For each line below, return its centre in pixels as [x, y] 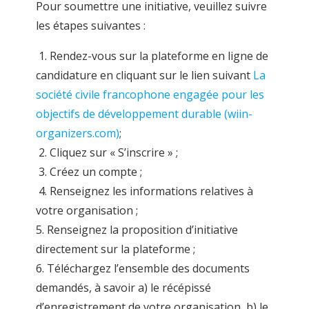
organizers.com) [77, 133]
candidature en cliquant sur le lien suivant [144, 75]
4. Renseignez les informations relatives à [144, 191]
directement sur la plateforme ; [115, 249]
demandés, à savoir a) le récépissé [123, 287]
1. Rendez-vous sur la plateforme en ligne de [152, 56]
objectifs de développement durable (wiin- [144, 113]
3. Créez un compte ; [89, 171]
